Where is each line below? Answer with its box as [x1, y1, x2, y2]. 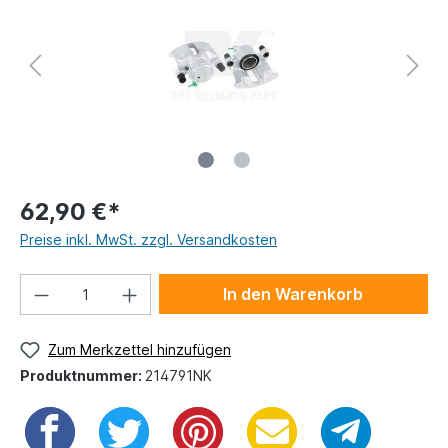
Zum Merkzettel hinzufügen [48, 341, 231, 358]
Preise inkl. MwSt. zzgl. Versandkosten [20, 231, 277, 248]
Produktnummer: [20, 366, 145, 384]
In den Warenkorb [223, 284, 364, 304]
